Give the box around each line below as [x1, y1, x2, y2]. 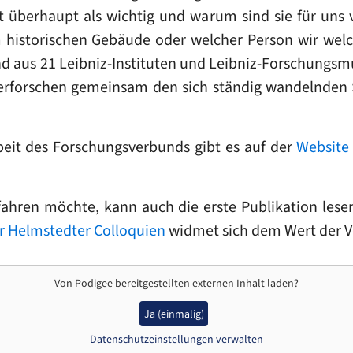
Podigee [75, 276, 113, 291]
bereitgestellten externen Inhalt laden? [113, 276, 299, 291]
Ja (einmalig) [143, 306, 204, 321]
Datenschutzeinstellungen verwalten [90, 332, 263, 347]
